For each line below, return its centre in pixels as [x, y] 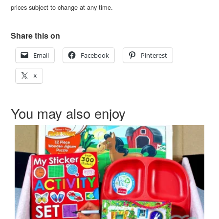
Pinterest [154, 55]
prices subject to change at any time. [62, 7]
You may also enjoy [68, 113]
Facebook [95, 55]
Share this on [36, 35]
